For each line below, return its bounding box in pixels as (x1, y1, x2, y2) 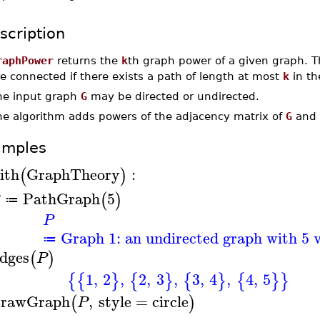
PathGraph (22, 185, 100, 211)
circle (151, 288, 189, 314)
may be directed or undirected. (86, 90, 259, 102)
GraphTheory (26, 161, 120, 187)
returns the (53, 54, 121, 66)
